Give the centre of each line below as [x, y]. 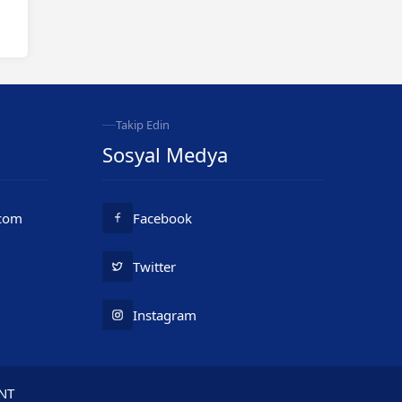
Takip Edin [142, 125]
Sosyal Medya [165, 154]
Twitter [154, 267]
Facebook [162, 218]
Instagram [164, 315]
